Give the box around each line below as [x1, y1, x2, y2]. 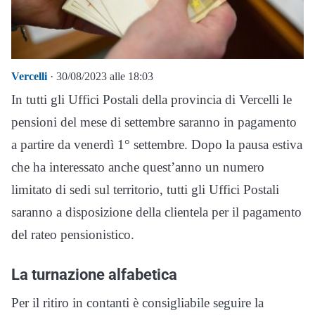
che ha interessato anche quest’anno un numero [11, 160, 264, 175]
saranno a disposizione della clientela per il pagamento [11, 205, 302, 220]
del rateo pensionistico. [11, 227, 134, 243]
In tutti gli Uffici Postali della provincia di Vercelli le [11, 92, 292, 108]
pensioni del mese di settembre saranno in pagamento [11, 115, 297, 130]
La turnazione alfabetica [11, 265, 177, 284]
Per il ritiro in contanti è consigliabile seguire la [11, 295, 264, 311]
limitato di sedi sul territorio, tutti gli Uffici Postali [11, 182, 279, 198]
